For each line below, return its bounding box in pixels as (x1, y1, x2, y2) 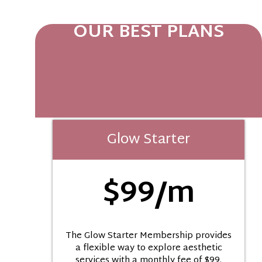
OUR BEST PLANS (73, 16, 224, 49)
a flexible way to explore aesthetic (75, 240, 222, 257)
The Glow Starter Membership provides (65, 228, 232, 244)
